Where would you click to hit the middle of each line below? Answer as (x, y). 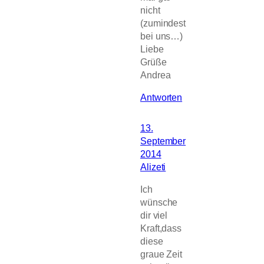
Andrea (156, 75)
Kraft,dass (161, 228)
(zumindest (163, 23)
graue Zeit (161, 254)
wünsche (159, 202)
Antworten (161, 97)
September (163, 141)
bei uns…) (162, 36)
